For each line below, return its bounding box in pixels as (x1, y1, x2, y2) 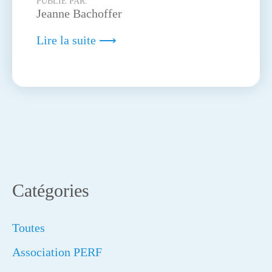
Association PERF (12, 245, 102, 259)
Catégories (12, 180, 89, 200)
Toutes (12, 221, 45, 234)
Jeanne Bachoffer (36, 7, 122, 20)
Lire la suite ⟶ (36, 33, 117, 47)
